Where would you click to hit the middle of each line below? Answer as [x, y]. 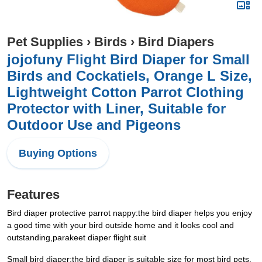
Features [33, 194]
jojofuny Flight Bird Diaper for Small [128, 59]
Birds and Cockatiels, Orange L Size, [130, 76]
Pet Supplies [45, 42]
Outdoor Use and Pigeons [94, 125]
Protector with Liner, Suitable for [116, 108]
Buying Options [58, 153]
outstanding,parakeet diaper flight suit [77, 237]
